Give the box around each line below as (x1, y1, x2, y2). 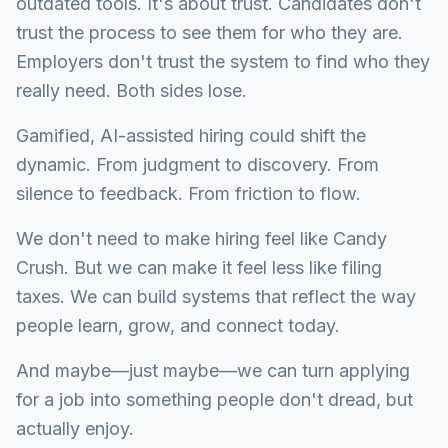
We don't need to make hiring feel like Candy (16, 228, 387, 249)
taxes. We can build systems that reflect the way (16, 286, 416, 307)
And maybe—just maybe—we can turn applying (16, 360, 410, 381)
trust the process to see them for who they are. (16, 22, 403, 43)
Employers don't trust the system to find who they (16, 51, 430, 72)
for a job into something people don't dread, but (16, 389, 413, 410)
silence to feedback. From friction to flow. (16, 183, 361, 204)
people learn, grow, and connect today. (16, 315, 340, 336)
